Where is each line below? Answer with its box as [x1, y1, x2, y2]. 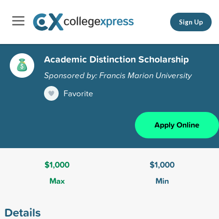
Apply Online [154, 119, 199, 131]
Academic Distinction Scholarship [44, 52, 189, 66]
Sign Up [179, 18, 203, 26]
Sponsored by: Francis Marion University [44, 69, 192, 81]
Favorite [64, 87, 93, 99]
